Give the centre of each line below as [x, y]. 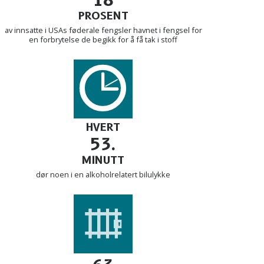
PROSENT [103, 16]
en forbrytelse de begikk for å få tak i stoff [103, 39]
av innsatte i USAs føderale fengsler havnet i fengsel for [103, 30]
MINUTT [103, 160]
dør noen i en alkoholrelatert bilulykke [103, 174]
